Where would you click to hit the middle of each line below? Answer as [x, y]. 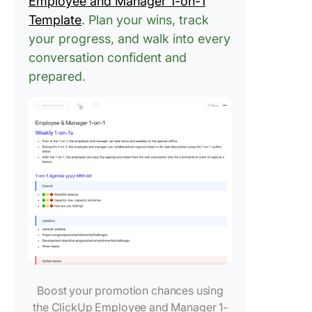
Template [55, 20]
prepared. [57, 76]
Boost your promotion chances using [131, 291]
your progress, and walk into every [130, 39]
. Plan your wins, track [145, 20]
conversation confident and [108, 57]
